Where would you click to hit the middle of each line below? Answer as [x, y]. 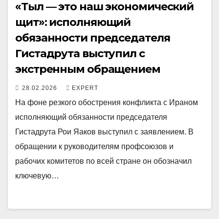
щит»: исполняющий [73, 22]
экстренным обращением [88, 69]
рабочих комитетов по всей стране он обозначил [103, 161]
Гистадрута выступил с [80, 54]
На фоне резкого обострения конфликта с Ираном [107, 102]
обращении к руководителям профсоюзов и [94, 146]
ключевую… [37, 176]
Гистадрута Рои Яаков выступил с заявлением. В [104, 132]
